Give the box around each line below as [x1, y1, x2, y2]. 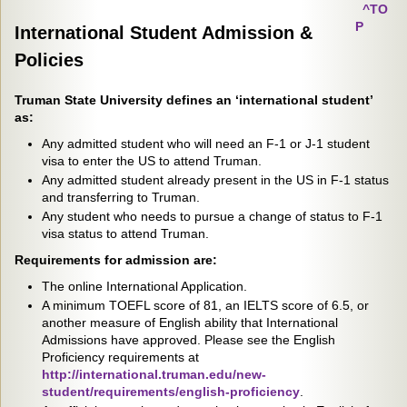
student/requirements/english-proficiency [42, 384, 300, 399]
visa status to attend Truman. [42, 226, 209, 241]
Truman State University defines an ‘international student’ [15, 93, 372, 107]
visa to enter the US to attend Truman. [42, 154, 262, 168]
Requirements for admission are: [15, 253, 217, 267]
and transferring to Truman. [42, 190, 200, 204]
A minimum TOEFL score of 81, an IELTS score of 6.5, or [42, 298, 369, 313]
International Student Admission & [15, 23, 313, 43]
